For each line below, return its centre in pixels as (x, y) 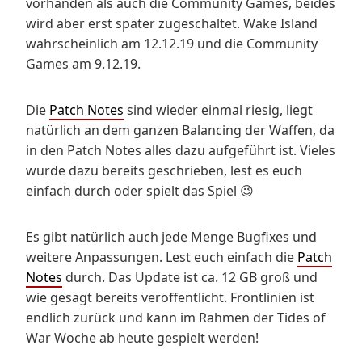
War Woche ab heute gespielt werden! (142, 337)
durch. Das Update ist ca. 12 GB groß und (190, 277)
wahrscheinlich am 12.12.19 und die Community (172, 43)
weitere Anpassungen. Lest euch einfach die (162, 257)
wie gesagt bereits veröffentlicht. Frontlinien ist (170, 297)
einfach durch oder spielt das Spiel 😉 (140, 190)
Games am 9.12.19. (83, 63)
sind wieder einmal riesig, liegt (218, 109)
